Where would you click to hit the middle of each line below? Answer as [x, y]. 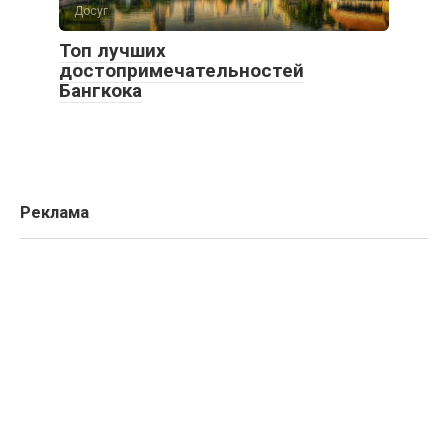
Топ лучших [112, 51]
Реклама [54, 213]
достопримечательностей [181, 71]
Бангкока [100, 91]
